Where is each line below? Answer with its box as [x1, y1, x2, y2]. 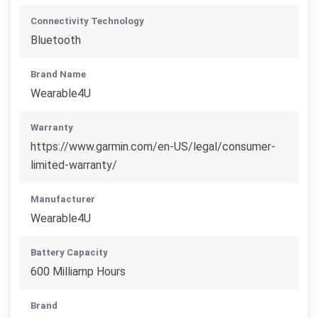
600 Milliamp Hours [31, 264, 126, 278]
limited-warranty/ [31, 158, 118, 172]
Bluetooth [31, 33, 82, 47]
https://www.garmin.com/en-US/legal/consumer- [31, 139, 276, 153]
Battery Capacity [31, 246, 109, 258]
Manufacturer [31, 193, 96, 204]
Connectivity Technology [31, 15, 145, 26]
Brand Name [31, 68, 87, 79]
